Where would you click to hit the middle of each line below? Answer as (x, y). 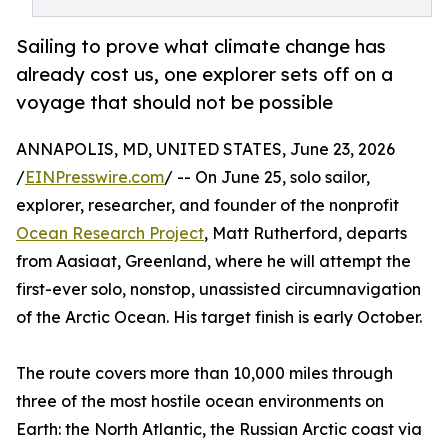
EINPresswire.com (94, 177)
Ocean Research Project (110, 233)
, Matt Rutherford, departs (305, 233)
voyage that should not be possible (174, 102)
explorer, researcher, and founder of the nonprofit (207, 205)
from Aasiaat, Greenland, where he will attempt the (213, 261)
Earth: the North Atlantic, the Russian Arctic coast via (219, 429)
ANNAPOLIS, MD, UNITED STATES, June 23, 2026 (205, 149)
